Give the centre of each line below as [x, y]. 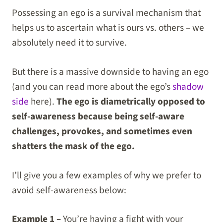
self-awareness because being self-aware [98, 116]
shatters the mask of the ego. [73, 146]
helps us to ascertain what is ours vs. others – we [108, 28]
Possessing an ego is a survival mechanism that [106, 13]
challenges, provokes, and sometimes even [102, 131]
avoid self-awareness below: [69, 190]
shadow [188, 86]
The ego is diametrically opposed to [131, 101]
